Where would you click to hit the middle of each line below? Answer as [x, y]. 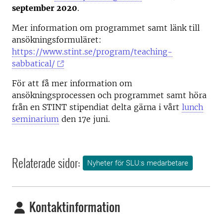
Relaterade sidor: [46, 163]
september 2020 [45, 8]
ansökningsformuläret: [57, 40]
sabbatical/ [33, 63]
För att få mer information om [72, 83]
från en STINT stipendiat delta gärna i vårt [97, 107]
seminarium [35, 119]
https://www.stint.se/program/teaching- [92, 52]
